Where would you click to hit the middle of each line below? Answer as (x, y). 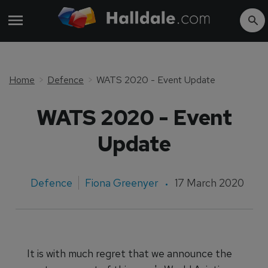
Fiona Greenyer (121, 183)
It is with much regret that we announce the (130, 253)
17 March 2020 (209, 183)
